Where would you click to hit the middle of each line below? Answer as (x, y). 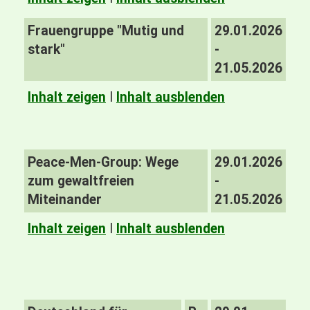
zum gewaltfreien (81, 181)
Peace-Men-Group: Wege (103, 162)
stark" (46, 49)
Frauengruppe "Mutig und (106, 31)
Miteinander (65, 200)
